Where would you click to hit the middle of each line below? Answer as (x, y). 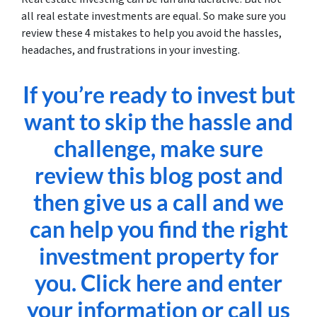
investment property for (158, 256)
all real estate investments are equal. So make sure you (154, 16)
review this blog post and (158, 175)
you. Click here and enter (158, 283)
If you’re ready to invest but (158, 94)
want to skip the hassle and (158, 121)
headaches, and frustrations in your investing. (131, 50)
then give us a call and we (158, 202)
